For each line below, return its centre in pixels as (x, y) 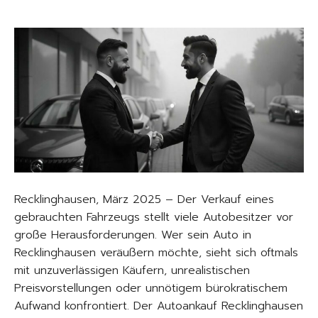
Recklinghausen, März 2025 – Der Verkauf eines (144, 199)
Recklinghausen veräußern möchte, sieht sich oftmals (156, 252)
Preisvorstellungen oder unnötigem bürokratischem (151, 288)
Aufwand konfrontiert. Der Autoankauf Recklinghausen (159, 306)
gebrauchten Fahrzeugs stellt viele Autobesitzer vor (154, 217)
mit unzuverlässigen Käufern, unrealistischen (132, 270)
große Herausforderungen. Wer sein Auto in (133, 235)
